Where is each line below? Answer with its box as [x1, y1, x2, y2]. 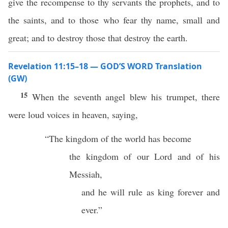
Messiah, [69, 168, 105, 180]
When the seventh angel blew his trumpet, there [32, 91, 220, 103]
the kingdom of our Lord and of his [69, 150, 220, 162]
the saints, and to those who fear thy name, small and [8, 14, 220, 26]
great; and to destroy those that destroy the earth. [8, 32, 188, 44]
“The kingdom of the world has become [45, 132, 194, 145]
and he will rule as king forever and [81, 186, 220, 198]
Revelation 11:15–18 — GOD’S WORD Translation [8, 61, 202, 72]
